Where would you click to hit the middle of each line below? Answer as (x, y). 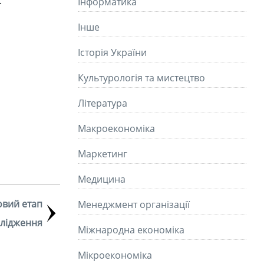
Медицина (102, 179)
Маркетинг (103, 154)
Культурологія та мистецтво (141, 78)
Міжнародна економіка (131, 230)
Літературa (103, 103)
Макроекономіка (116, 128)
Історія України (112, 52)
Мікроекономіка (115, 255)
